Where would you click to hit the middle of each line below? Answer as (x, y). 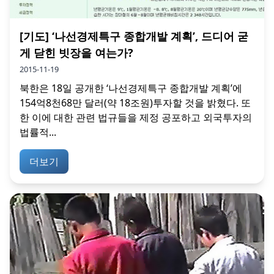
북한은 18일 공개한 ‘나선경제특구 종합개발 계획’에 (131, 88)
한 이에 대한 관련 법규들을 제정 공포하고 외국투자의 (136, 118)
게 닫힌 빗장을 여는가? (76, 53)
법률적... (38, 132)
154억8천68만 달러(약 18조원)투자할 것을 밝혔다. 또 (135, 103)
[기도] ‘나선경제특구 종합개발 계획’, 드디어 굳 (134, 36)
